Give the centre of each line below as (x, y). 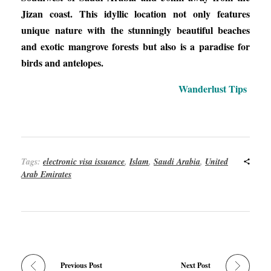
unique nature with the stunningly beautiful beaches (135, 30)
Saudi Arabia (177, 161)
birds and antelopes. (62, 62)
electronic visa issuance (84, 161)
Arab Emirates (46, 174)
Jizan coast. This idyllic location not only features (135, 13)
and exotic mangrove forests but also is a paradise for (135, 46)
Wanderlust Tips (214, 88)
